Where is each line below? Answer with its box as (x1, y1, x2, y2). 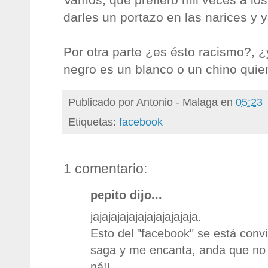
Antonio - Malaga (136, 95, 218, 108)
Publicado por (68, 95, 136, 108)
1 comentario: (63, 160, 147, 176)
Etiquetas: (68, 115, 119, 128)
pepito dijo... (90, 188, 162, 202)
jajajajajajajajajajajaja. (90, 209, 202, 223)
